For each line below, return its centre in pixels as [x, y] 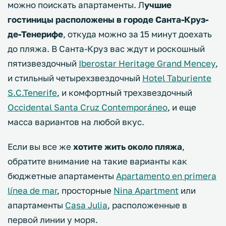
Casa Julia [86, 205]
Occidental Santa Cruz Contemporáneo [88, 107]
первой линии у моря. [53, 219]
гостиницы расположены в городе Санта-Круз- [108, 19]
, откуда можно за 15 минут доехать [137, 34]
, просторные [85, 190]
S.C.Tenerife [32, 92]
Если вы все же [40, 146]
